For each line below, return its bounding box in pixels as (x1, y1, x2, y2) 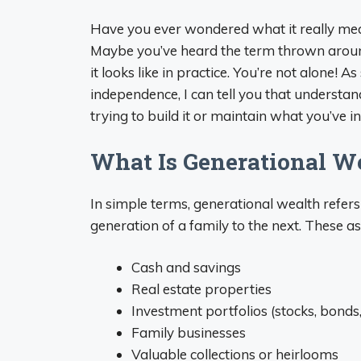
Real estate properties (131, 280, 272, 297)
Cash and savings (131, 259, 241, 276)
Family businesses (131, 324, 246, 341)
